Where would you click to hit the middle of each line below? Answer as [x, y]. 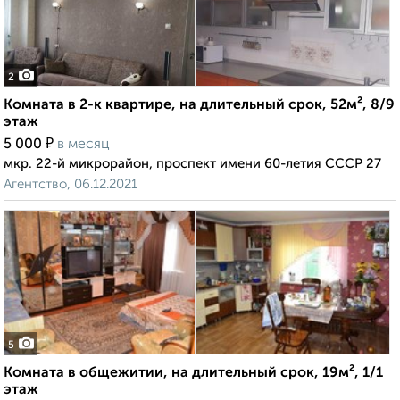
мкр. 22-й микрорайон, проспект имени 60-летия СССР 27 [192, 164]
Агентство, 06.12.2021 [71, 185]
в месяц [83, 145]
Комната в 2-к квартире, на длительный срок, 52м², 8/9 [199, 106]
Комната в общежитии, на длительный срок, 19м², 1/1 [193, 374]
